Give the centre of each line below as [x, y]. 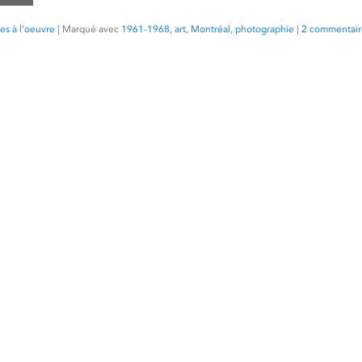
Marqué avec [90, 29]
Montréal [210, 29]
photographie [265, 29]
